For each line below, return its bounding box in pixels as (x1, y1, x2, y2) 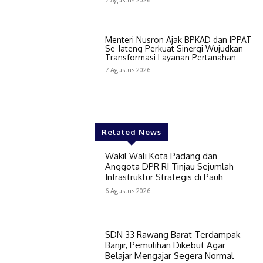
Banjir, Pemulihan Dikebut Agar (104, 240, 225, 251)
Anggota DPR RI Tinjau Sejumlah (104, 161, 234, 173)
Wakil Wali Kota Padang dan (104, 150, 217, 162)
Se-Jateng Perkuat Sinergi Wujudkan (104, 43, 243, 53)
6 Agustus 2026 (104, 186, 150, 195)
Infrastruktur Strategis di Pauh (104, 171, 223, 183)
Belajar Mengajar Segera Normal (104, 250, 234, 262)
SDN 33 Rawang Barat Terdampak (104, 229, 240, 241)
